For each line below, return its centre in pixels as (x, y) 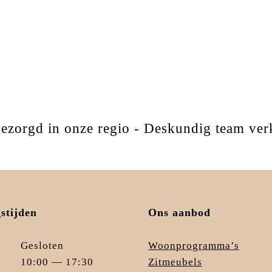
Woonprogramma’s (194, 246)
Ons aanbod (179, 213)
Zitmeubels (175, 262)
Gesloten (42, 246)
